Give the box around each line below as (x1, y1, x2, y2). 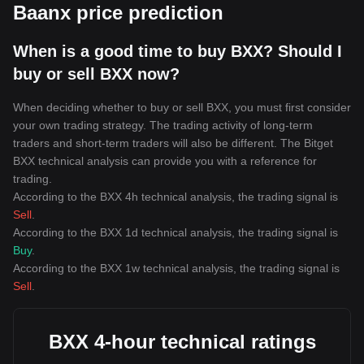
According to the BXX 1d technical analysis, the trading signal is (13, 226, 338, 239)
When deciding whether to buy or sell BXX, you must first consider (13, 101, 351, 114)
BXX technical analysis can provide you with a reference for (13, 154, 317, 167)
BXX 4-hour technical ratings (48, 331, 316, 353)
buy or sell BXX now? (13, 65, 180, 83)
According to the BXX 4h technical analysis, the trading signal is (13, 190, 338, 203)
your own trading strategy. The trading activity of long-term (13, 119, 313, 132)
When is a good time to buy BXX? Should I (13, 42, 342, 60)
